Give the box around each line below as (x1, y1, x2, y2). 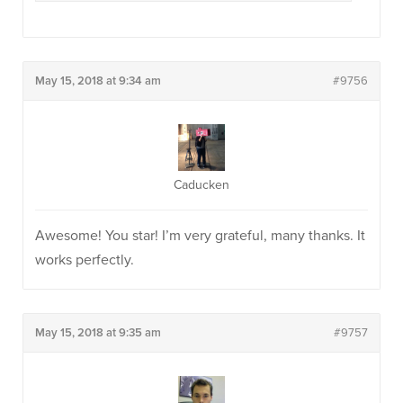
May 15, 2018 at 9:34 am (35, 74, 161, 88)
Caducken (174, 177, 229, 193)
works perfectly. (35, 251, 134, 269)
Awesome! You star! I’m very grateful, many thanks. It (35, 227, 365, 245)
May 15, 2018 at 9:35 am (35, 326, 161, 340)
